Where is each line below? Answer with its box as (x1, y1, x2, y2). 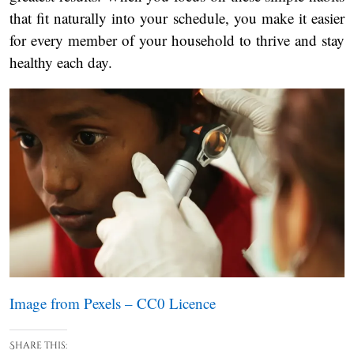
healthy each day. (9, 52, 112, 73)
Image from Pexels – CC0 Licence (9, 292, 216, 313)
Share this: (9, 338, 67, 352)
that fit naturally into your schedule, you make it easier (9, 8, 345, 28)
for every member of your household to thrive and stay (9, 30, 345, 51)
